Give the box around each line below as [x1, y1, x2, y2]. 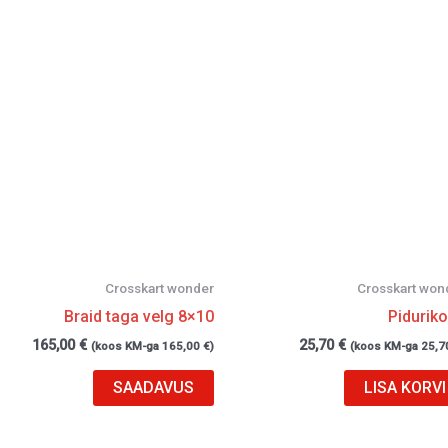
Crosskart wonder [105, 280, 214, 297]
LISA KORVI [363, 378, 446, 398]
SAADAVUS [113, 378, 194, 398]
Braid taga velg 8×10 [64, 307, 214, 327]
